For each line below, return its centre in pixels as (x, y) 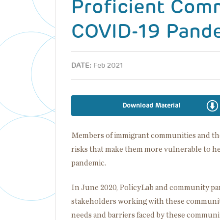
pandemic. (89, 163)
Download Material (151, 105)
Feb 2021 (108, 65)
